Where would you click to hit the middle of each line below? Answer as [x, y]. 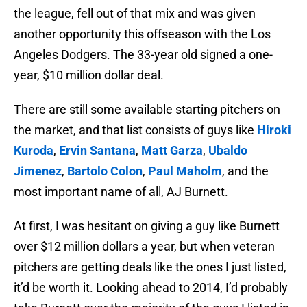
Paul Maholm [185, 171]
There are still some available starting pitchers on [147, 110]
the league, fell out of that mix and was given [135, 14]
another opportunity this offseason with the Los [142, 34]
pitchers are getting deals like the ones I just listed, [150, 267]
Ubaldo [228, 151]
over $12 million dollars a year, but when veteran [144, 247]
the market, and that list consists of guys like [135, 130]
